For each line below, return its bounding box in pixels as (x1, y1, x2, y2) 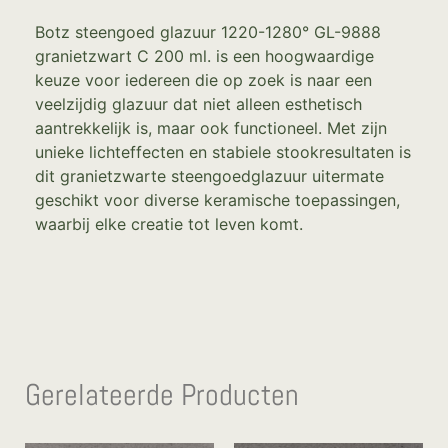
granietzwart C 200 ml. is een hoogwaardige (35, 45, 374, 66)
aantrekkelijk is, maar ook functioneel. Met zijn (35, 117, 387, 138)
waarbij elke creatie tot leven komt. (35, 213, 303, 234)
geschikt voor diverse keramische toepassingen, (35, 189, 400, 210)
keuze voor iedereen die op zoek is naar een (35, 69, 372, 90)
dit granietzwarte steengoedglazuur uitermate (35, 165, 384, 186)
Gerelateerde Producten (25, 375, 299, 414)
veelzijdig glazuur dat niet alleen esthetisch (35, 93, 362, 114)
